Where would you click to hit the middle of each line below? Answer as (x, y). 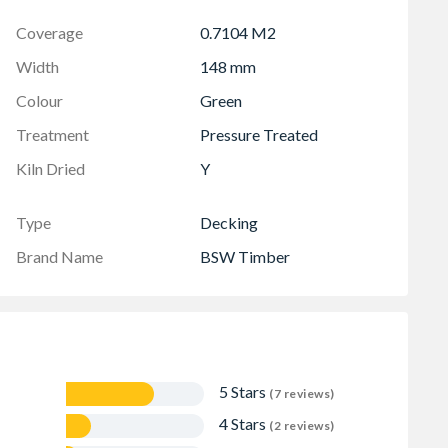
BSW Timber (245, 256)
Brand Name (59, 256)
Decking (229, 222)
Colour (39, 100)
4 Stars (244, 423)
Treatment (52, 134)
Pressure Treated (259, 134)
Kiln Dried (50, 168)
